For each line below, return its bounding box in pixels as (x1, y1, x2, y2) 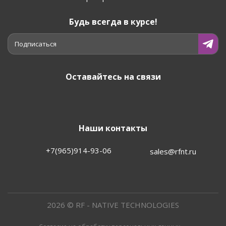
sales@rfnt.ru (150, 146, 196, 156)
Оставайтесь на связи (65, 71, 161, 82)
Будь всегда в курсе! (69, 16, 157, 27)
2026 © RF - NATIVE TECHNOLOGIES (47, 199, 179, 210)
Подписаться (15, 39, 56, 48)
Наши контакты (79, 122, 147, 134)
